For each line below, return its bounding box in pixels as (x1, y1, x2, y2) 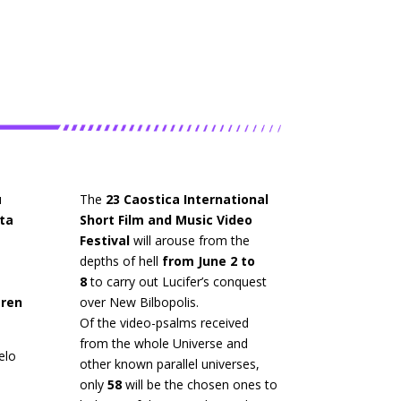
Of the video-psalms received (80, 314, 250, 332)
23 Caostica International (106, 191, 269, 209)
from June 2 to (158, 252, 256, 270)
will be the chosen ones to (122, 376, 278, 394)
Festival (80, 232, 131, 250)
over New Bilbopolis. (80, 294, 200, 311)
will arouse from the (130, 232, 251, 250)
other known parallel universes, (80, 355, 260, 373)
